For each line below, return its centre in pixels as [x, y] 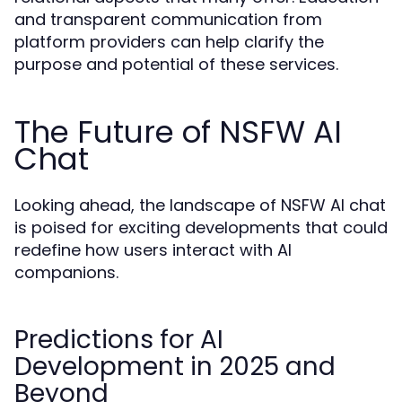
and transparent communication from [168, 19]
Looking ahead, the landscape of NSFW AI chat [200, 205]
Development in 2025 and [175, 367]
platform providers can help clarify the [169, 42]
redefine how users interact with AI [153, 250]
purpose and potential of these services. [176, 64]
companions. [66, 272]
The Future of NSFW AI [178, 132]
